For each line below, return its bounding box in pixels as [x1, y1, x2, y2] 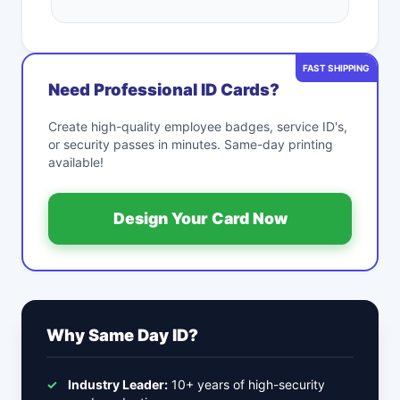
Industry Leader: [68, 377, 168, 392]
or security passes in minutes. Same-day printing [48, 137, 333, 152]
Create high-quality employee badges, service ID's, [48, 119, 347, 134]
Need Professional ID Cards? [48, 79, 279, 99]
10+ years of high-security [168, 377, 325, 392]
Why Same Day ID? [46, 325, 198, 345]
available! [48, 154, 104, 170]
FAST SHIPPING [303, 62, 370, 73]
